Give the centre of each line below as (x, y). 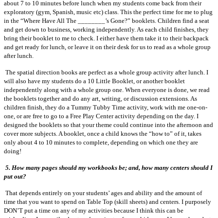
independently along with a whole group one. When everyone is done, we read (107, 90)
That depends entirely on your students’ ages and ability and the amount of (104, 193)
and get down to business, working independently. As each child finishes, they (106, 29)
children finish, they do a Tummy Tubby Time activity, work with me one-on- (106, 107)
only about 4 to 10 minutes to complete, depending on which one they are (101, 142)
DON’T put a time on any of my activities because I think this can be (94, 210)
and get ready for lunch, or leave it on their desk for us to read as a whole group (107, 47)
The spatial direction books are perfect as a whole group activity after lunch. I (107, 72)
